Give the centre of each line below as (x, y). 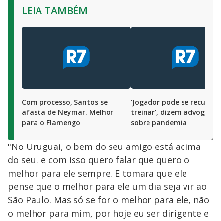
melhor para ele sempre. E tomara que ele (97, 173)
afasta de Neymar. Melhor (68, 112)
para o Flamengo (51, 122)
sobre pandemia (159, 122)
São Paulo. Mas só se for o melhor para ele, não (109, 200)
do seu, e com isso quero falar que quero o (99, 160)
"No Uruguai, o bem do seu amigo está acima (104, 146)
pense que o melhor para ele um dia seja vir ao (107, 186)
